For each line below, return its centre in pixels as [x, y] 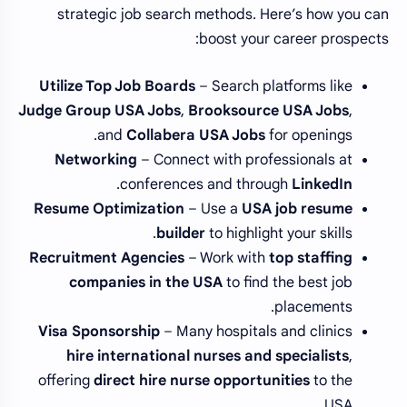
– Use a [213, 209]
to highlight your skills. [279, 234]
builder [181, 234]
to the [331, 381]
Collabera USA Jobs [196, 136]
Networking [96, 160]
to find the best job [288, 283]
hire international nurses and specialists [208, 357]
